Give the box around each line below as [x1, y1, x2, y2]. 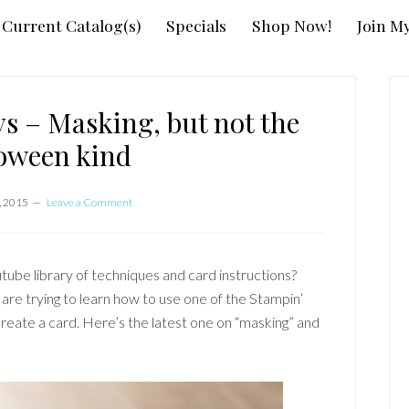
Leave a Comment [47, 195, 132, 209]
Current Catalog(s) [2, 15, 141, 36]
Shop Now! [252, 15, 331, 36]
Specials [166, 15, 226, 36]
